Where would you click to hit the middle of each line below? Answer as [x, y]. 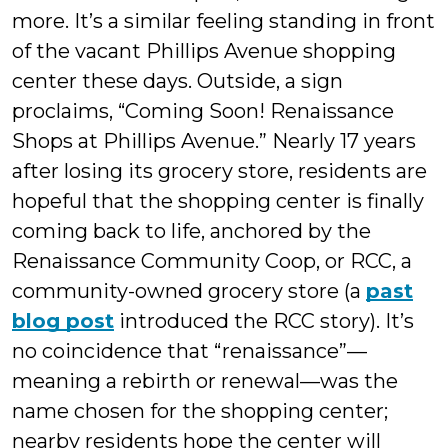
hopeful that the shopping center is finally [218, 201]
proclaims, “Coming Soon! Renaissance [203, 111]
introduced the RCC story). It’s [264, 321]
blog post [63, 321]
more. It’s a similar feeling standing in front [223, 21]
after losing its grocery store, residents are [219, 171]
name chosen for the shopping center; [200, 411]
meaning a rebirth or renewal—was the [205, 381]
